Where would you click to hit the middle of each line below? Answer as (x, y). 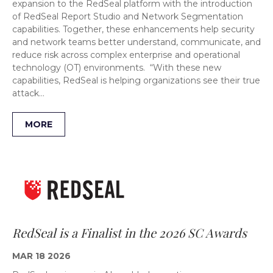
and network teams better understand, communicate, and (136, 42)
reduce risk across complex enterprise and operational (126, 55)
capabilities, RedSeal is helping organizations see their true (136, 80)
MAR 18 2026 (41, 256)
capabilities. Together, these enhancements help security (133, 29)
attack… (28, 93)
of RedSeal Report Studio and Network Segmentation (128, 16)
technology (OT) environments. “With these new (117, 67)
